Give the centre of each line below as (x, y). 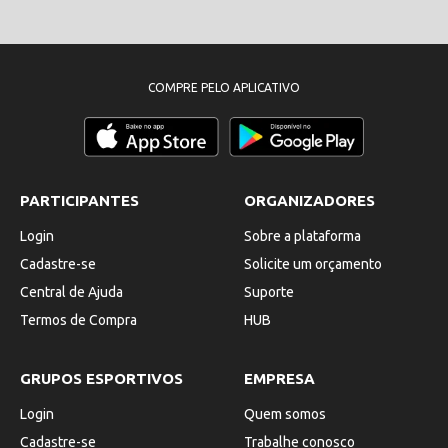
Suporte (269, 292)
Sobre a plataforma (303, 236)
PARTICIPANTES (79, 201)
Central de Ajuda (71, 292)
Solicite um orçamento (313, 264)
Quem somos (285, 414)
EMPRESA (280, 379)
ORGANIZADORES (310, 201)
